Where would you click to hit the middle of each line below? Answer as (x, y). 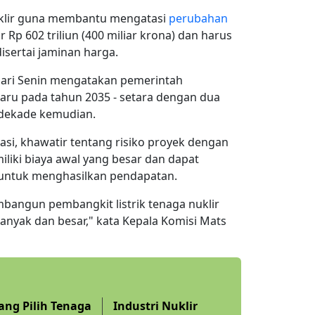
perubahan (198, 18)
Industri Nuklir (156, 306)
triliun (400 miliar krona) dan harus (138, 35)
